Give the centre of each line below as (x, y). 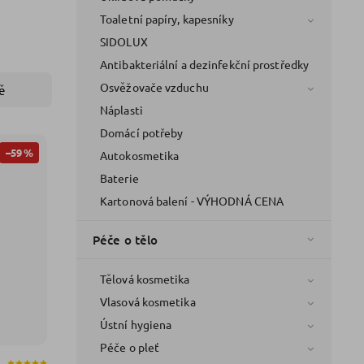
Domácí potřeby (142, 132)
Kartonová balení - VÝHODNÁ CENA (192, 200)
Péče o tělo (126, 239)
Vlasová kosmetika (148, 301)
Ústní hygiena (136, 324)
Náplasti (121, 109)
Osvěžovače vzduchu (154, 87)
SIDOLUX (124, 41)
